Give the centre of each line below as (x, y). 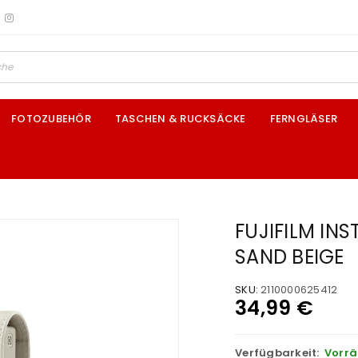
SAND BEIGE (290, 257)
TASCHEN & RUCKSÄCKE (180, 119)
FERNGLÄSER (303, 119)
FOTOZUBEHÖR (51, 119)
